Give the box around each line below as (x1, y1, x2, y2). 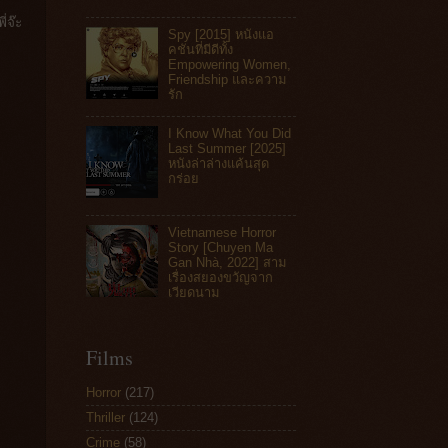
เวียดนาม (168, 284, 220, 300)
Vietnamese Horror (168, 224, 277, 240)
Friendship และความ (168, 71, 287, 87)
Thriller (86, 410, 125, 426)
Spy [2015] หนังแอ (168, 26, 275, 42)
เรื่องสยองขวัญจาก (168, 269, 274, 285)
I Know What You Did (168, 125, 292, 141)
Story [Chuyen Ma (168, 239, 274, 255)
